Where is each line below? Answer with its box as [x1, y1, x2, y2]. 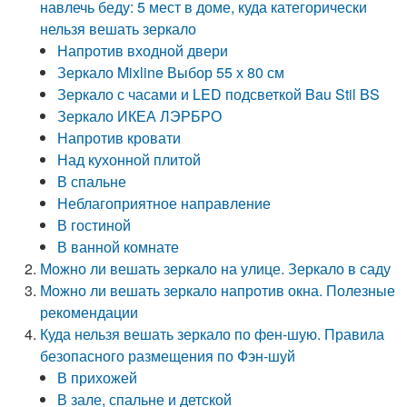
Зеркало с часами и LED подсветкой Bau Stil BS [57, 84, 381, 104]
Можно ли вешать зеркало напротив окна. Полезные [40, 280, 396, 301]
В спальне [57, 171, 127, 192]
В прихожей [57, 367, 138, 388]
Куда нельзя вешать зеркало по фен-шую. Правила [40, 323, 385, 344]
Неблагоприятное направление [57, 193, 272, 213]
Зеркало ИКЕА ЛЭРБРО [57, 105, 223, 126]
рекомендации [40, 302, 139, 323]
